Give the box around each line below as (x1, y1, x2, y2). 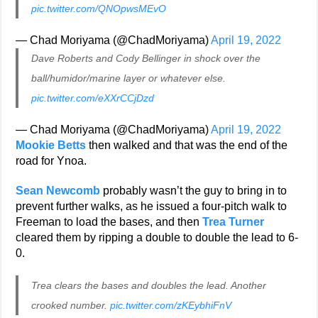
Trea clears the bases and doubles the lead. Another (31, 280, 267, 291)
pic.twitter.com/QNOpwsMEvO (31, 3, 167, 14)
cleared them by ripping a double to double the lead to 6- (16, 231, 299, 243)
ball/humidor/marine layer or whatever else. (31, 72, 226, 84)
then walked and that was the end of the (86, 139, 288, 151)
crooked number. (31, 300, 111, 311)
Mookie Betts (16, 139, 87, 151)
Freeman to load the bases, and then (16, 216, 203, 228)
